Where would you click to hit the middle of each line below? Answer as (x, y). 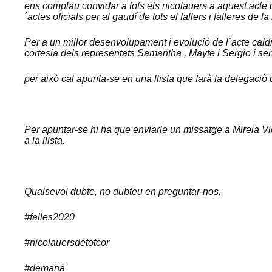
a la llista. (45, 141)
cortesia (42, 53)
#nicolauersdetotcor (67, 243)
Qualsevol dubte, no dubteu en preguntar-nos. (123, 192)
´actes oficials (55, 17)
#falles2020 (49, 217)
